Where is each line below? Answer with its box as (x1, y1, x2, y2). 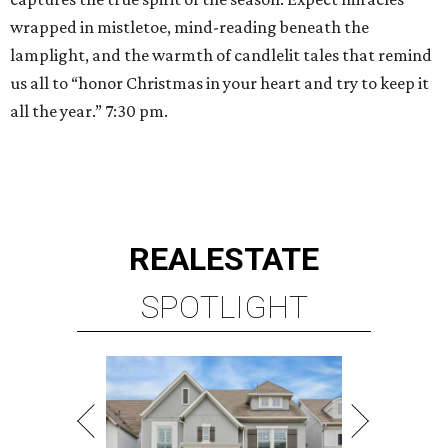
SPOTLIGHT (140, 288, 308, 327)
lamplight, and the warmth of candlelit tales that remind (10, 45, 432, 66)
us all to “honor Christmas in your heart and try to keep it (10, 73, 429, 94)
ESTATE (206, 240, 319, 279)
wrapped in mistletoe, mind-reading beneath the (10, 17, 369, 38)
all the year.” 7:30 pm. (10, 101, 168, 122)
